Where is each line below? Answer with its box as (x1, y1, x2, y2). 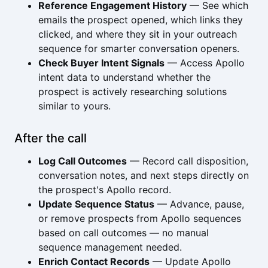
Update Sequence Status (38, 198, 154, 210)
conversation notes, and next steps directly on (38, 169, 249, 181)
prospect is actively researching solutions (38, 86, 227, 98)
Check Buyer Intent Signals (38, 57, 165, 69)
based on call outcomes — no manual (38, 227, 209, 239)
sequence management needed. (38, 241, 182, 253)
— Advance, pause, (154, 198, 244, 210)
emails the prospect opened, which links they (38, 14, 243, 26)
